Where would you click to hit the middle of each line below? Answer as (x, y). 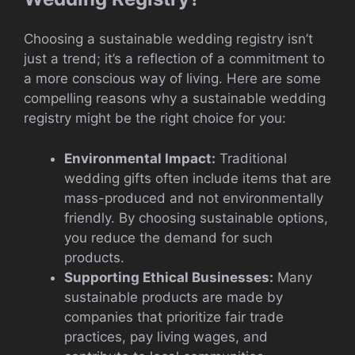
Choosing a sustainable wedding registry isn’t (168, 39)
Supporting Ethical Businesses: (169, 277)
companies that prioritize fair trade (174, 317)
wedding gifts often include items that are (198, 178)
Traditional (251, 158)
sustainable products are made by (174, 297)
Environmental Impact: (140, 158)
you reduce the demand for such (168, 237)
